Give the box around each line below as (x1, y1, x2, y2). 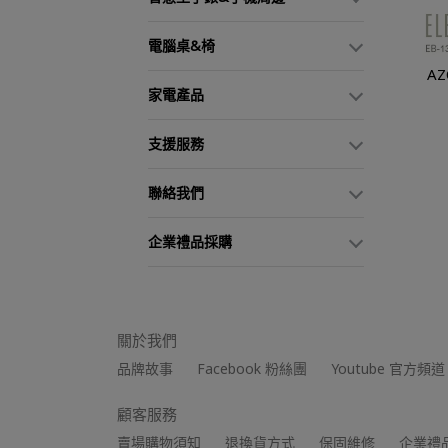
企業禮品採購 (148, 232, 232, 251)
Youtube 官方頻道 (331, 359, 445, 378)
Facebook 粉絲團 (197, 359, 307, 378)
